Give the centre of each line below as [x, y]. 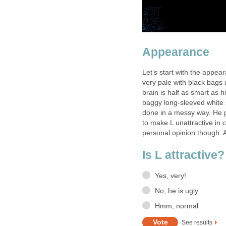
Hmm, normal [177, 206]
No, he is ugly [177, 191]
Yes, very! [171, 176]
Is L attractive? [183, 155]
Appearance [176, 52]
